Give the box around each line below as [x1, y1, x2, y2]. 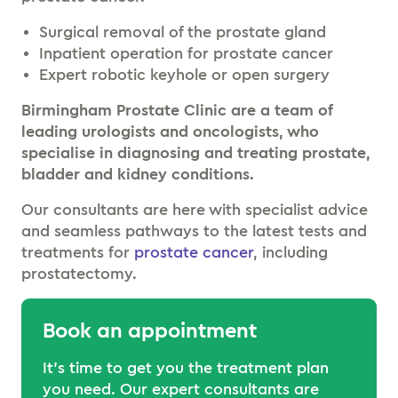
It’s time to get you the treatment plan [43, 360, 329, 376]
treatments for [21, 244, 134, 260]
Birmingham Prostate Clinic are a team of [21, 102, 332, 118]
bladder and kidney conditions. [21, 166, 254, 182]
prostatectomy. [21, 266, 137, 282]
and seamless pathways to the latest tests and [21, 223, 367, 239]
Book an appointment [43, 321, 257, 342]
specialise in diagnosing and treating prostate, [21, 145, 370, 161]
